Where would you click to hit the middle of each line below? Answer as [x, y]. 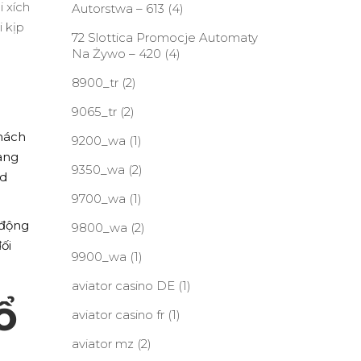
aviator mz [102, 344]
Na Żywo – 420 [116, 54]
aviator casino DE [123, 286]
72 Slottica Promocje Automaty [164, 37]
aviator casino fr [118, 315]
